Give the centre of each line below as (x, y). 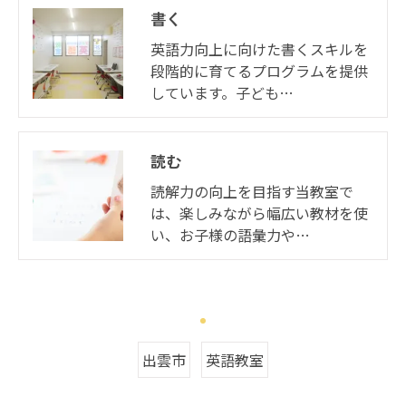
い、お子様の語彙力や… (230, 234)
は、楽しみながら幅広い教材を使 (259, 213)
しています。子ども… (222, 92)
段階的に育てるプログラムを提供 (259, 70)
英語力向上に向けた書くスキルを (259, 48)
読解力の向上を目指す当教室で (252, 191)
